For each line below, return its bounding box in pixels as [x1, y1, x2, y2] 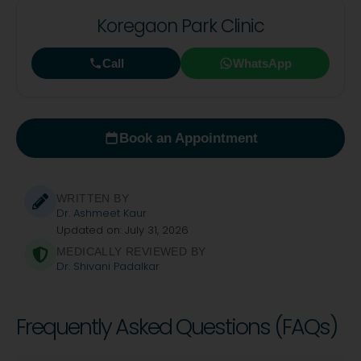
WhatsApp [232, 56, 292, 71]
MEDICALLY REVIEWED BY [56, 245, 206, 259]
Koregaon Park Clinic [97, 13, 264, 39]
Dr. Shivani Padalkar [56, 259, 160, 275]
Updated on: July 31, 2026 [56, 222, 189, 239]
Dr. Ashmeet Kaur [56, 205, 147, 222]
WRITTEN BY [56, 192, 129, 205]
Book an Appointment [118, 131, 258, 147]
